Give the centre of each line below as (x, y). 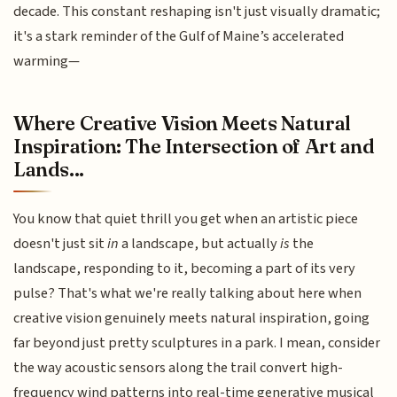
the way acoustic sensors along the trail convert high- (179, 367)
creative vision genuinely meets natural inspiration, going (192, 318)
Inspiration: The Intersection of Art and (194, 146)
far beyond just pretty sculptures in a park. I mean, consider (197, 343)
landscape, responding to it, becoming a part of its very (185, 268)
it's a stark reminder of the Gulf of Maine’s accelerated (179, 37)
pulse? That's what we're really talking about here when (188, 293)
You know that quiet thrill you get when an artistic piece (186, 218)
